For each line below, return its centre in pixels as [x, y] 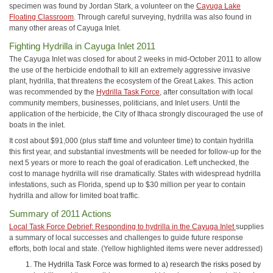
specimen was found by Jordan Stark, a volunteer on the [103, 6]
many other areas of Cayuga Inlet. [65, 28]
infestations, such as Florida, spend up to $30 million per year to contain [127, 185]
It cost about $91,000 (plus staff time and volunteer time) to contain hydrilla [131, 141]
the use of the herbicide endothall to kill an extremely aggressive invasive [130, 70]
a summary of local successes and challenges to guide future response [126, 237]
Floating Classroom [41, 17]
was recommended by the [53, 92]
